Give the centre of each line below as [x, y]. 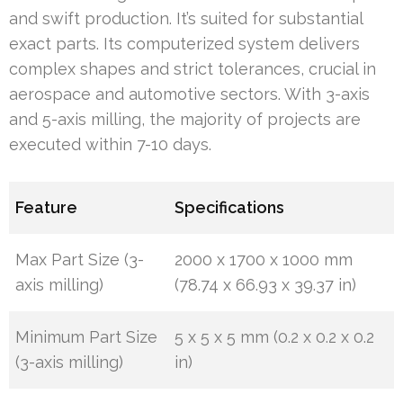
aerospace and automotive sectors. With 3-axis [189, 94]
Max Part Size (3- [80, 260]
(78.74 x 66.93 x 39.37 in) [266, 285]
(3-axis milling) [70, 363]
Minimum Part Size [87, 337]
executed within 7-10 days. [110, 145]
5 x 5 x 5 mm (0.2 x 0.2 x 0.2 [275, 337]
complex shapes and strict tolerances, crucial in [193, 69]
